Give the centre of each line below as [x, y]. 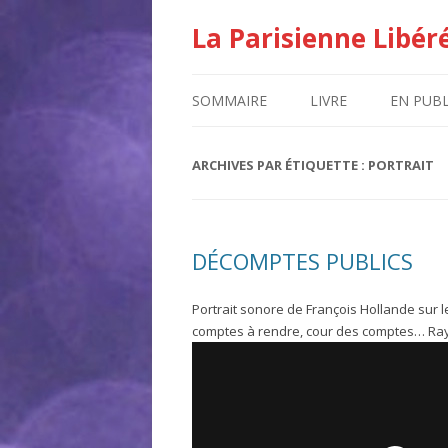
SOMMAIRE [229, 100]
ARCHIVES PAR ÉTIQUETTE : [280, 165]
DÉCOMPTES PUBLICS [302, 261]
